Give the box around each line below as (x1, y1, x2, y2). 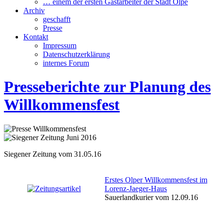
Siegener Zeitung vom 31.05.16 (4, 149, 101, 158)
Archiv (23, 6, 45, 15)
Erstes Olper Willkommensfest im (105, 175, 207, 184)
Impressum (43, 41, 76, 50)
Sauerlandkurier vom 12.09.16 (105, 193, 198, 201)
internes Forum (43, 59, 89, 67)
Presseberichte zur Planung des (4, 78, 211, 96)
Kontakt (23, 33, 48, 41)
